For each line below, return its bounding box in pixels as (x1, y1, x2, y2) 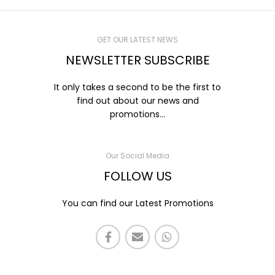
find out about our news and (76, 95, 199, 107)
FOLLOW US (103, 168, 172, 185)
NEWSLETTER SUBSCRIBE (65, 52, 210, 69)
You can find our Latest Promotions (61, 197, 214, 210)
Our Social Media (106, 150, 169, 161)
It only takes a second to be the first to (54, 81, 221, 94)
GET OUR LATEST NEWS (97, 34, 178, 45)
